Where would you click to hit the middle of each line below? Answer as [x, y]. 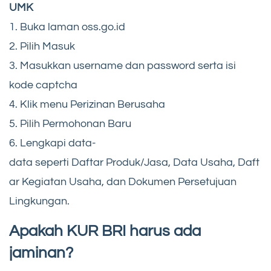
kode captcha [43, 85]
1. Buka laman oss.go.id [67, 27]
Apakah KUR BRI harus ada [105, 231]
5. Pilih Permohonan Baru [70, 123]
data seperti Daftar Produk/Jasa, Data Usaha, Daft [134, 162]
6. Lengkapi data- [52, 143]
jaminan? [41, 253]
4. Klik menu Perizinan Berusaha [87, 104]
